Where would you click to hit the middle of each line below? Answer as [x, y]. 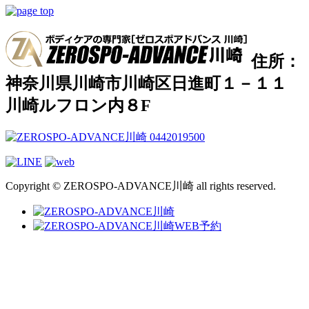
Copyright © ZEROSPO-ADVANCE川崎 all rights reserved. [141, 186]
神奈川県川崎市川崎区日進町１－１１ [146, 83]
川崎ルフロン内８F [78, 105]
